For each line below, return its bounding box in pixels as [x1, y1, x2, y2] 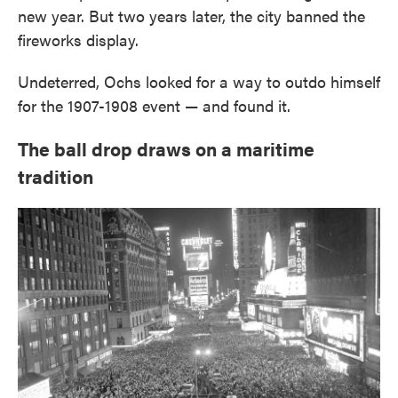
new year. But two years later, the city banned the [18, 4, 365, 27]
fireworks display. [18, 28, 139, 51]
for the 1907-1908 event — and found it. [18, 94, 291, 116]
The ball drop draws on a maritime [18, 135, 314, 162]
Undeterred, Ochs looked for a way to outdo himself [18, 70, 380, 92]
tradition [18, 163, 93, 189]
